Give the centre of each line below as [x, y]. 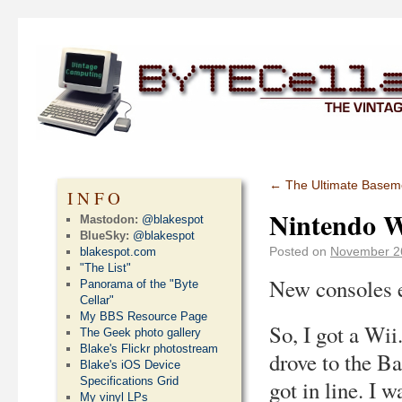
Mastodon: [109, 219]
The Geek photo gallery [141, 332]
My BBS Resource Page [144, 316]
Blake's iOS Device [131, 365]
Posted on [298, 251]
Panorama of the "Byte [140, 284]
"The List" [106, 268]
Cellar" [97, 300]
